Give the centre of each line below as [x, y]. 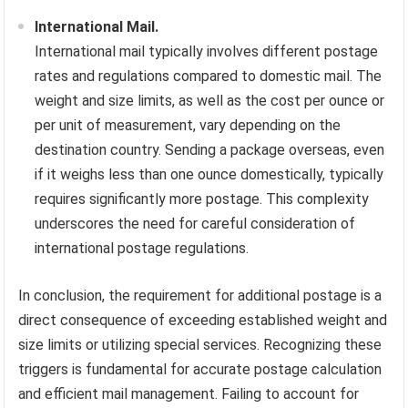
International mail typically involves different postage [207, 52]
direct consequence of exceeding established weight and [203, 321]
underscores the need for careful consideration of [195, 224]
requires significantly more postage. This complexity [202, 199]
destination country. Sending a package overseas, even [210, 150]
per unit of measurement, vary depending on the [188, 126]
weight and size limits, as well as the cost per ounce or [210, 101]
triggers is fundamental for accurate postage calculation [200, 370]
